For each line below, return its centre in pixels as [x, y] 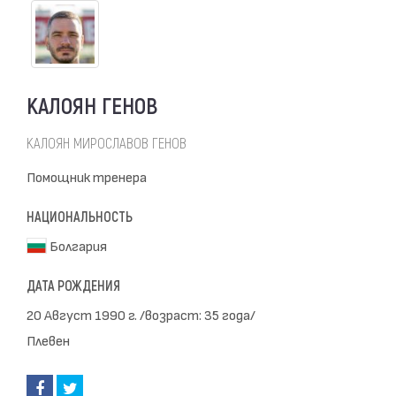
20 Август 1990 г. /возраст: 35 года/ [141, 314]
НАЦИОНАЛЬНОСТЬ [80, 217]
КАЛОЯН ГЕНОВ [92, 107]
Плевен [48, 340]
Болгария [77, 245]
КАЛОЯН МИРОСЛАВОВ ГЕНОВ [107, 144]
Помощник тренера [87, 176]
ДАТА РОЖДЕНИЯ [73, 286]
